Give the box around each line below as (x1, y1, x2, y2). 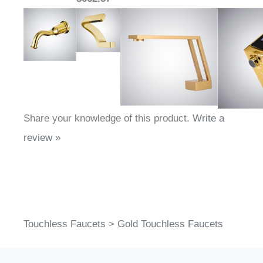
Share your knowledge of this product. (23, 113, 193, 124)
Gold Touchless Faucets (117, 218, 223, 230)
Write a (193, 113, 224, 124)
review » (23, 132, 60, 144)
